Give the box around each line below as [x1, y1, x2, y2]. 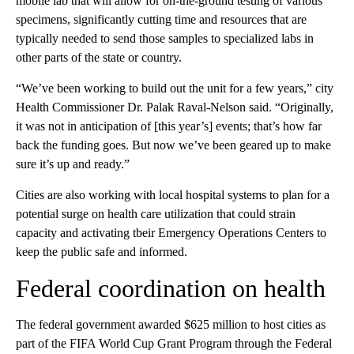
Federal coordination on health [16, 274, 326, 303]
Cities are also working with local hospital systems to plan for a [16, 188, 330, 201]
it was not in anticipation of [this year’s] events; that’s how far [16, 119, 322, 133]
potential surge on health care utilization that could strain [16, 207, 296, 220]
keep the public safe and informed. [16, 245, 187, 258]
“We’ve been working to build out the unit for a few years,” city [16, 81, 333, 95]
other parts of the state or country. [16, 51, 182, 64]
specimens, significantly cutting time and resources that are [16, 13, 307, 26]
